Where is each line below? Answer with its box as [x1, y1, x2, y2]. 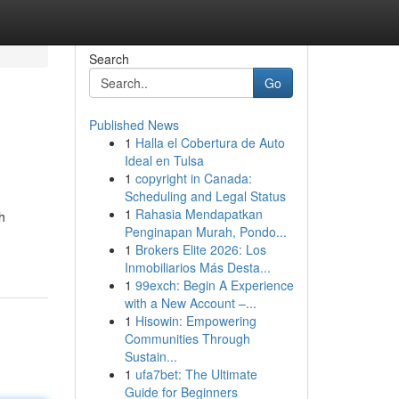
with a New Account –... [124, 294, 256, 312]
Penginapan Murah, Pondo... [124, 223, 287, 240]
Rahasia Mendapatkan [134, 205, 263, 223]
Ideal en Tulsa [124, 151, 204, 169]
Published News [88, 116, 179, 134]
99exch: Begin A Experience [134, 276, 294, 294]
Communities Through [124, 330, 250, 347]
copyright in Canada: [134, 169, 252, 187]
